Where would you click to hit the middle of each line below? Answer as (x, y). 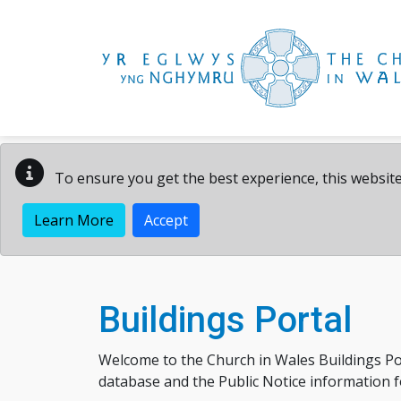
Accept (166, 220)
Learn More (74, 220)
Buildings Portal (225, 320)
